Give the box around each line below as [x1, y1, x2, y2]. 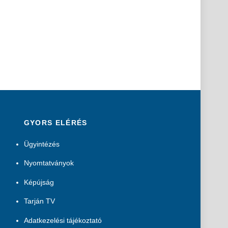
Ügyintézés [23, 139, 60, 148]
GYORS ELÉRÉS [23, 118, 88, 127]
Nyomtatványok [23, 159, 74, 167]
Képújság [23, 178, 54, 186]
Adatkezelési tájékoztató [23, 216, 102, 224]
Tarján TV [23, 197, 55, 206]
